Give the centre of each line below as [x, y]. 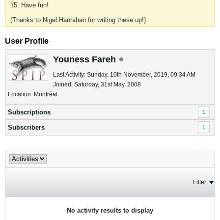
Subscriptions [29, 112]
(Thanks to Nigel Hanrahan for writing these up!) [78, 20]
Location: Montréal [33, 94]
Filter [200, 182]
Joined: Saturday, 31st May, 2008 [97, 84]
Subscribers [26, 127]
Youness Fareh [86, 59]
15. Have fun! [29, 5]
